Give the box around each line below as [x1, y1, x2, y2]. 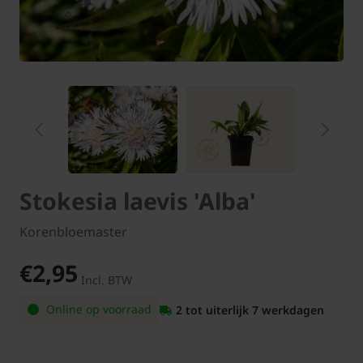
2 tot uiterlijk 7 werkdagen [176, 301, 324, 318]
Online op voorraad [43, 301, 152, 318]
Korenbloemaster [19, 223, 127, 241]
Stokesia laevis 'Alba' [19, 186, 256, 217]
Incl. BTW [81, 272, 132, 288]
